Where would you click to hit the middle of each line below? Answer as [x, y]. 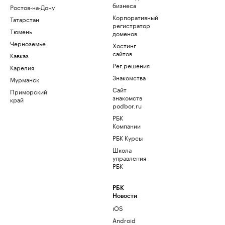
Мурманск [25, 79]
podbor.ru [127, 105]
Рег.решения [131, 65]
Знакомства [129, 77]
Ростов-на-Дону [32, 7]
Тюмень [21, 31]
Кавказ [19, 55]
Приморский [29, 91]
